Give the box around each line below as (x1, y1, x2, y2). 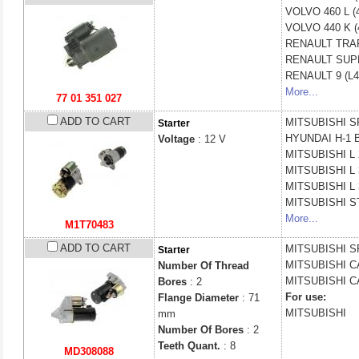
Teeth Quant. (158, 340, 220, 352)
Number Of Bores (158, 324, 244, 336)
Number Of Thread (158, 260, 249, 272)
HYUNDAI (285, 132, 335, 144)
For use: (285, 291, 326, 303)
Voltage (158, 133, 195, 145)
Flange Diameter (158, 292, 239, 304)
